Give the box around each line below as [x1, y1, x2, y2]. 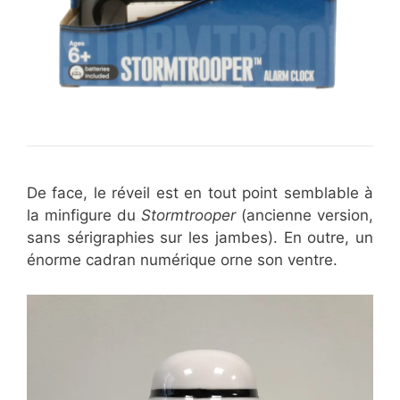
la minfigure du [27, 206, 141, 225]
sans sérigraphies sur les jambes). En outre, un [27, 229, 373, 247]
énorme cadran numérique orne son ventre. [27, 251, 337, 270]
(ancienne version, [236, 206, 373, 225]
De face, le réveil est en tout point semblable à [27, 184, 373, 203]
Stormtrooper [141, 206, 236, 225]
